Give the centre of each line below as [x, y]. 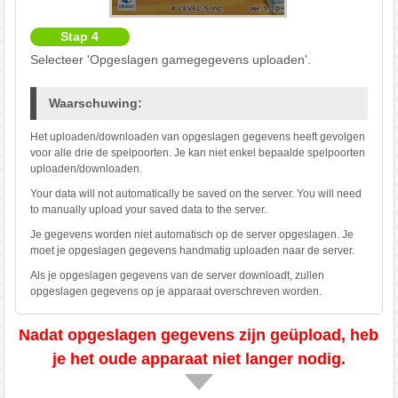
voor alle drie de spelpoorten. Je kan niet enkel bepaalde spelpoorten [197, 153]
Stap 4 [80, 36]
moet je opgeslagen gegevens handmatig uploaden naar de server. [192, 251]
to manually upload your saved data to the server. [148, 210]
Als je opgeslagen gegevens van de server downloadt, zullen [177, 276]
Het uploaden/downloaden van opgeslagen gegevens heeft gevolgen [197, 137]
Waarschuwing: [95, 103]
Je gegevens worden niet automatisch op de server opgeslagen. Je [191, 235]
